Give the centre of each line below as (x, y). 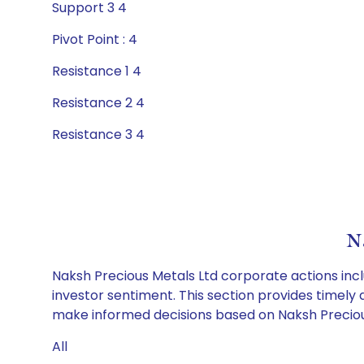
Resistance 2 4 (98, 103)
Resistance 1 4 (97, 71)
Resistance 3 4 (98, 134)
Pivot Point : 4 (95, 39)
